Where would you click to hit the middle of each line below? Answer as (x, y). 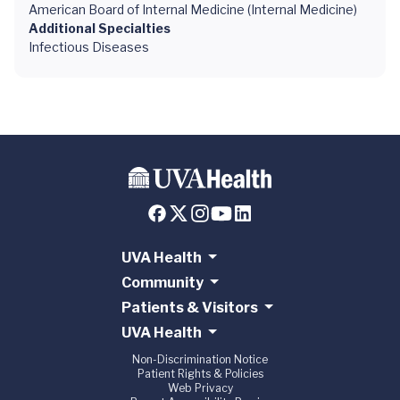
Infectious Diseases (89, 47)
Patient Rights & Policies (200, 374)
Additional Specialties (100, 28)
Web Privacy (200, 388)
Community (162, 283)
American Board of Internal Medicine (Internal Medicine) (193, 9)
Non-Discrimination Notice (200, 360)
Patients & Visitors (189, 308)
